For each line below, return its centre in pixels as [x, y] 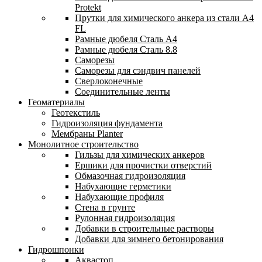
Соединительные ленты [123, 92]
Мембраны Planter [87, 134]
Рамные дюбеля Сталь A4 [126, 39]
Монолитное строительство [83, 144]
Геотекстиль [76, 113]
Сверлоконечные [109, 81]
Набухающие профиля [119, 197]
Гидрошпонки [56, 249]
